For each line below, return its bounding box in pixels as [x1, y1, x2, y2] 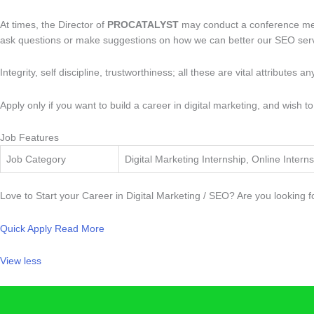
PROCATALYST [107, 18, 179, 30]
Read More [55, 222, 104, 234]
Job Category [6, 153, 66, 165]
